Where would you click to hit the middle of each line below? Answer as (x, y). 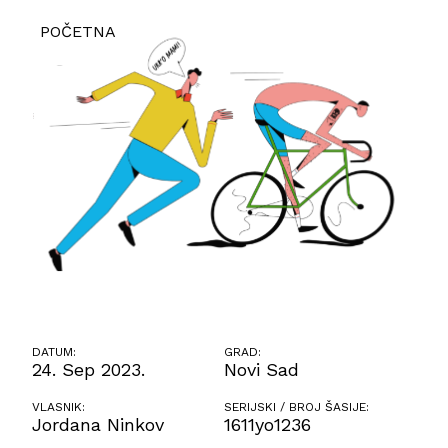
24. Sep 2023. (89, 370)
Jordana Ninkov (98, 425)
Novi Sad (261, 370)
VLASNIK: (59, 407)
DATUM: (54, 352)
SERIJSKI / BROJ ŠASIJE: (296, 407)
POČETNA (78, 31)
